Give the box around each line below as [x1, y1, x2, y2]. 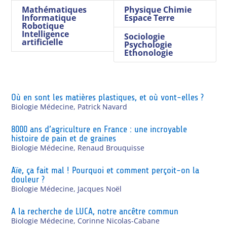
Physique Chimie [124, 4, 192, 15]
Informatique [22, 12, 77, 23]
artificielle [22, 36, 63, 48]
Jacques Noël [78, 183, 122, 194]
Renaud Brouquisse [78, 142, 145, 153]
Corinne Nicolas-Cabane [78, 215, 160, 225]
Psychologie [124, 39, 172, 50]
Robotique [22, 20, 64, 31]
